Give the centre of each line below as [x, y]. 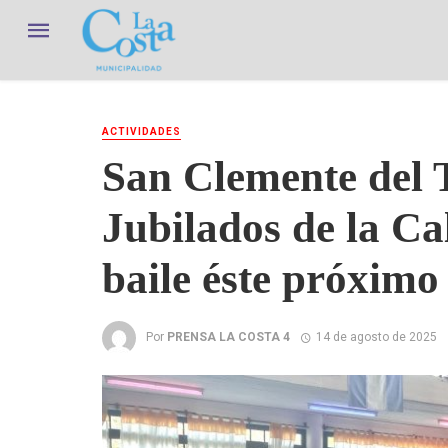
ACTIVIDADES [141, 131]
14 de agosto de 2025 [376, 336]
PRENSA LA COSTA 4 [228, 336]
